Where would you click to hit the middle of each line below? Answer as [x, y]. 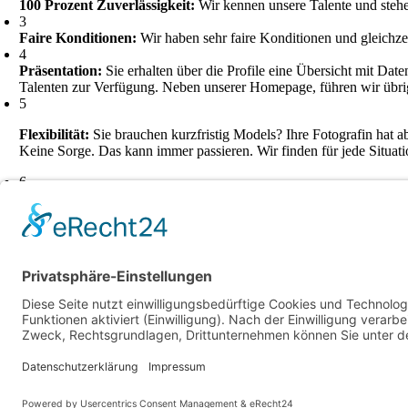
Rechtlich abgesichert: [88, 198]
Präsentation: [61, 71]
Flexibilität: [55, 134]
